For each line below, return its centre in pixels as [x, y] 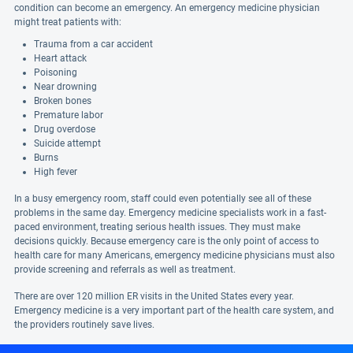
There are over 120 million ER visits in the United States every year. [154, 296]
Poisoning [56, 72]
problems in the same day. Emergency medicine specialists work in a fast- [170, 213]
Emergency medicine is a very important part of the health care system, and [174, 310]
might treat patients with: [68, 22]
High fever [56, 172]
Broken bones [63, 101]
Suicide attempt [67, 143]
